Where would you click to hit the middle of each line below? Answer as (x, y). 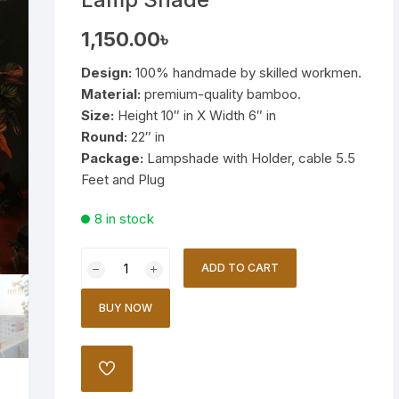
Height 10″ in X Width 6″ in (195, 115)
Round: (105, 137)
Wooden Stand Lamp (89, 14)
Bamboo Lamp (69, 57)
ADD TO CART (240, 268)
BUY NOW (126, 308)
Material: (111, 94)
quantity (105, 364)
